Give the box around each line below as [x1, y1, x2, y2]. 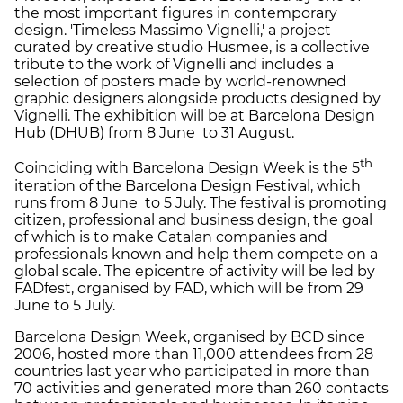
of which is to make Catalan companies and [14, 228, 327, 246]
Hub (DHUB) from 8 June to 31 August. [14, 124, 294, 142]
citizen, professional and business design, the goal [14, 210, 372, 228]
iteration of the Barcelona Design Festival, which [14, 176, 361, 194]
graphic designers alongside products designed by [14, 90, 381, 108]
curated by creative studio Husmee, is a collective [14, 39, 370, 57]
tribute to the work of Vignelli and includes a [14, 56, 334, 74]
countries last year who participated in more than [14, 362, 370, 380]
